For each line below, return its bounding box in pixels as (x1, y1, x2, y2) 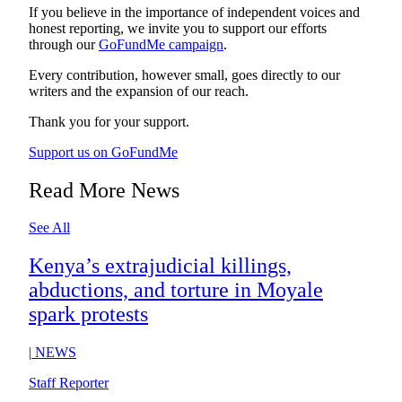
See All (29, 220, 70, 236)
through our (29, 36, 99, 52)
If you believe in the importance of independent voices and (29, 4, 360, 20)
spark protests (29, 302, 148, 327)
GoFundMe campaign (99, 36, 223, 52)
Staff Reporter (29, 375, 109, 391)
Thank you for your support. (29, 113, 189, 129)
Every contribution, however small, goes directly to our (29, 66, 340, 83)
